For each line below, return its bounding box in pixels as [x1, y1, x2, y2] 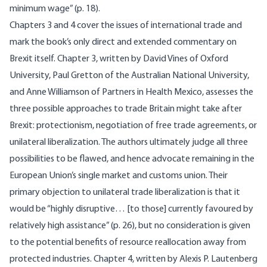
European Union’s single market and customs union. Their [10, 171, 228, 181]
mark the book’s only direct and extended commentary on [10, 38, 237, 48]
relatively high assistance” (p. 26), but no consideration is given [10, 221, 250, 231]
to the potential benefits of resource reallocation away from [10, 238, 246, 248]
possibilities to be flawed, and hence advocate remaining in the [10, 154, 254, 164]
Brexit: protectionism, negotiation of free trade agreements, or [10, 121, 257, 131]
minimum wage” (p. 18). [10, 4, 100, 14]
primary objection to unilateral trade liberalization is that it [10, 188, 240, 198]
